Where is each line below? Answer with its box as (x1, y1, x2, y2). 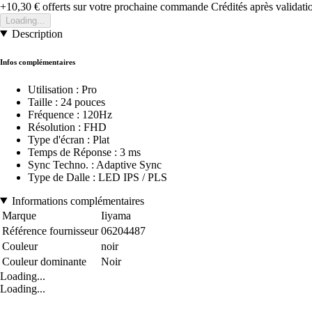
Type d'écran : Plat (28, 133, 109, 146)
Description (11, 27, 63, 40)
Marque (2, 209, 36, 221)
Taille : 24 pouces (28, 95, 105, 108)
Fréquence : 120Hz (28, 108, 112, 120)
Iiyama (101, 209, 131, 221)
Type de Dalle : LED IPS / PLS (28, 171, 167, 183)
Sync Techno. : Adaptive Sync (28, 158, 162, 171)
